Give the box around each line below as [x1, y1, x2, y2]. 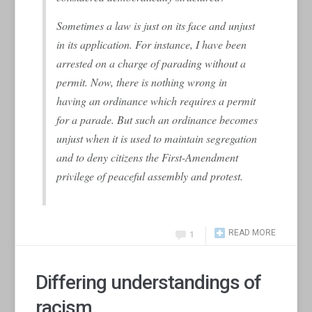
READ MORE [228, 227, 276, 237]
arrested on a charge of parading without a [56, 55, 247, 70]
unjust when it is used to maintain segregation [56, 130, 258, 146]
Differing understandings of [36, 270, 262, 294]
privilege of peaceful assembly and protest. [56, 168, 244, 183]
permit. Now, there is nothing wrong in [56, 74, 228, 89]
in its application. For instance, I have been [56, 36, 247, 52]
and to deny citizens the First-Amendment [56, 149, 239, 164]
